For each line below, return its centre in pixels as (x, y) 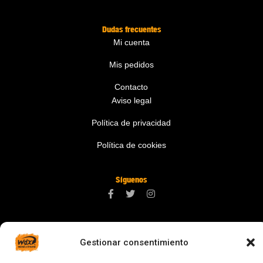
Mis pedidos (131, 65)
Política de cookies (131, 145)
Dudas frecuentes (131, 29)
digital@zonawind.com (131, 248)
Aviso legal (131, 101)
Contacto (131, 87)
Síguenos (131, 180)
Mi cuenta (131, 43)
